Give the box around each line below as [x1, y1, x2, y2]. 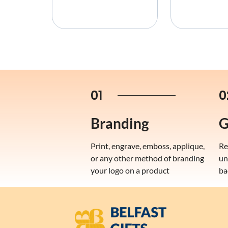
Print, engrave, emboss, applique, [91, 140, 205, 151]
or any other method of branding [91, 153, 204, 163]
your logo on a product [91, 165, 169, 175]
